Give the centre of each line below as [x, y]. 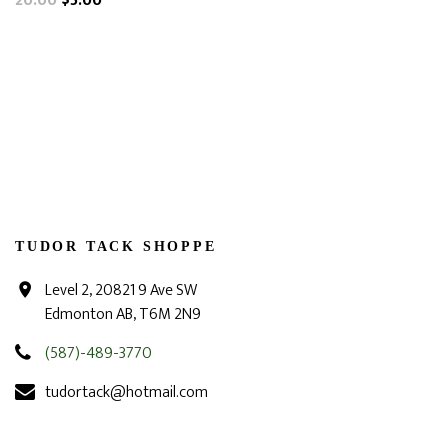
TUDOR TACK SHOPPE [116, 246]
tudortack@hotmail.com [126, 392]
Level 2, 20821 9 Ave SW [121, 290]
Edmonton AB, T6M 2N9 [123, 314]
